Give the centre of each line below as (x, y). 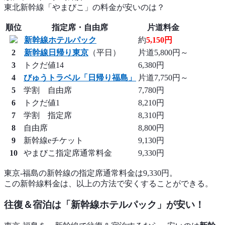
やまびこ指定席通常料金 (68, 153)
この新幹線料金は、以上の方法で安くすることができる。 (108, 183)
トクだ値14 (44, 65)
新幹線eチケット (53, 140)
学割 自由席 (48, 90)
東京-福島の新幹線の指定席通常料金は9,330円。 (91, 173)
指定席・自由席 (80, 27)
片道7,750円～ (163, 77)
